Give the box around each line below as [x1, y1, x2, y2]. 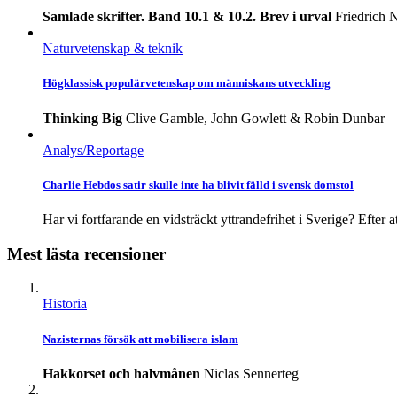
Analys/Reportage [43, 142, 144, 158]
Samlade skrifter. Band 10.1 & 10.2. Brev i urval [43, 9, 331, 25]
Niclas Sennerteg [204, 365, 299, 381]
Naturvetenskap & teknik [43, 41, 183, 57]
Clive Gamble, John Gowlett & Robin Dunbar [126, 110, 385, 126]
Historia [43, 296, 87, 312]
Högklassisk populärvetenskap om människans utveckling [43, 76, 331, 90]
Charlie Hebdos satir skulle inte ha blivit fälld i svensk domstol [43, 177, 354, 191]
